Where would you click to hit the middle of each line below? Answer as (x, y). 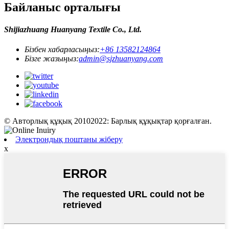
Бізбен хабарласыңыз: (62, 50)
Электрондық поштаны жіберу (69, 140)
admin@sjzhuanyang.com (121, 59)
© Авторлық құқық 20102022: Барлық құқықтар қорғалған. (108, 121)
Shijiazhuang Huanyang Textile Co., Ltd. (73, 30)
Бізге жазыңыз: (52, 59)
